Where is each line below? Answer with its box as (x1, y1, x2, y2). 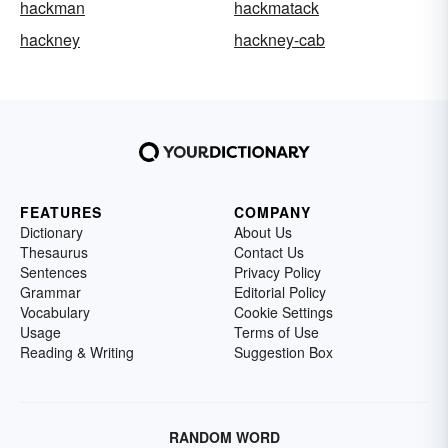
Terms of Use (234, 322, 319, 343)
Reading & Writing (20, 342, 134, 363)
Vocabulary (20, 302, 90, 323)
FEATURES (20, 202, 102, 223)
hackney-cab (234, 28, 325, 52)
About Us (234, 222, 292, 243)
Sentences (20, 262, 87, 283)
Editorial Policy (234, 282, 326, 303)
